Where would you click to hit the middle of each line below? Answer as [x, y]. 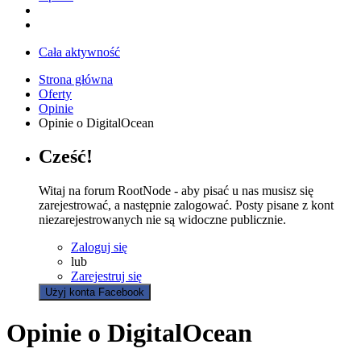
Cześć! [66, 157]
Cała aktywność [79, 52]
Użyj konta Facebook [95, 293]
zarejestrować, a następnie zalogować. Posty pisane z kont [186, 205]
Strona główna [76, 79]
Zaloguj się [99, 247]
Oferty [55, 93]
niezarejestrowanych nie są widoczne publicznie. [162, 220]
